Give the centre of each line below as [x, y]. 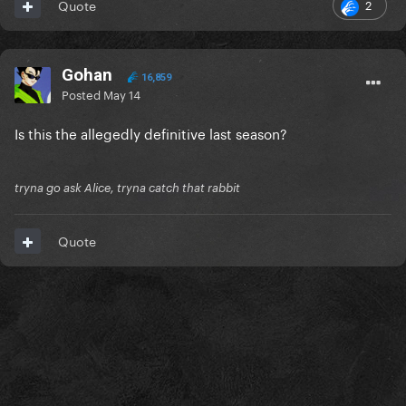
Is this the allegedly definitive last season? [151, 133]
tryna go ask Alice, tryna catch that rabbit [127, 188]
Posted [82, 94]
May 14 [122, 94]
